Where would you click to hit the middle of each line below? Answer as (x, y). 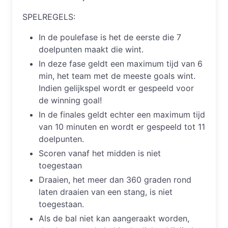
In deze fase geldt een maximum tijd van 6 (121, 64)
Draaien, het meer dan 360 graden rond (115, 180)
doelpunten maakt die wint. (91, 50)
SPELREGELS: (49, 17)
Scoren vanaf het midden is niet (100, 153)
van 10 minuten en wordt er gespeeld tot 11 (122, 127)
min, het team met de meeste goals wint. (117, 76)
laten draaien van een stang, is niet (106, 192)
